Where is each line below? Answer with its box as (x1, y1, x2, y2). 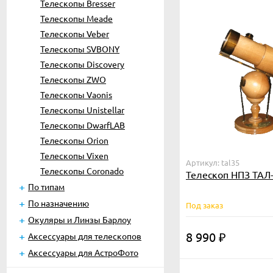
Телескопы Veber (40, 28, 109, 39)
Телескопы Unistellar (40, 104, 124, 115)
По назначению (28, 197, 89, 208)
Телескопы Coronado (40, 165, 124, 176)
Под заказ (186, 199, 223, 210)
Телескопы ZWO (40, 74, 106, 85)
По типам (28, 181, 65, 192)
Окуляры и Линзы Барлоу (28, 214, 131, 225)
